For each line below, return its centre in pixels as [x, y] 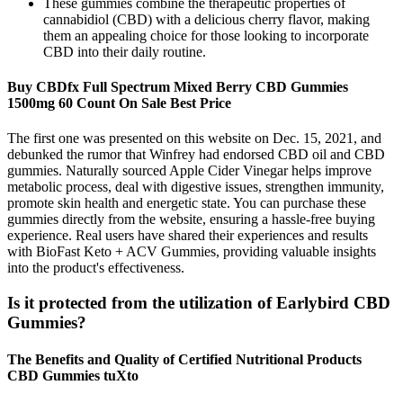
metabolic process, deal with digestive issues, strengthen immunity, [196, 187]
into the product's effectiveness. [96, 268]
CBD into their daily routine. [125, 51]
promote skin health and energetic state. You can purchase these [187, 203]
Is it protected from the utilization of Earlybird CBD [199, 302]
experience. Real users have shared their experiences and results [188, 236]
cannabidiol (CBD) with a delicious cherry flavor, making [206, 19]
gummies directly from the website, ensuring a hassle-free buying [191, 219]
